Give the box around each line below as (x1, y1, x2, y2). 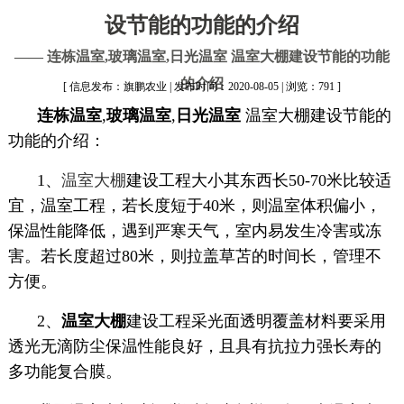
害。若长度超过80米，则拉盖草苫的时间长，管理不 (7, 247, 381, 265)
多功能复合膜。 (7, 363, 122, 381)
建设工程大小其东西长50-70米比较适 (125, 171, 391, 189)
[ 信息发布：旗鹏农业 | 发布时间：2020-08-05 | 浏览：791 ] (62, 80, 341, 93)
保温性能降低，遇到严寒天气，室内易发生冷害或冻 (7, 222, 381, 240)
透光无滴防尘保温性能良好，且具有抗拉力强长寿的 (7, 337, 381, 355)
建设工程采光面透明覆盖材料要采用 (125, 312, 386, 330)
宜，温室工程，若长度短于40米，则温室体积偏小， (7, 197, 381, 215)
